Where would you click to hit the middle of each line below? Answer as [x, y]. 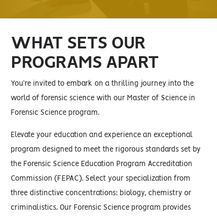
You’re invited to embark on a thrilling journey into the [102, 84]
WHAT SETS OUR [78, 43]
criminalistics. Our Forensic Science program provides [101, 208]
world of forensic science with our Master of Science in [103, 98]
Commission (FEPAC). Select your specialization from [101, 179]
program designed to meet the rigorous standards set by [106, 150]
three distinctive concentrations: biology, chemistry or [101, 193]
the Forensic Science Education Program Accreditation [102, 164]
